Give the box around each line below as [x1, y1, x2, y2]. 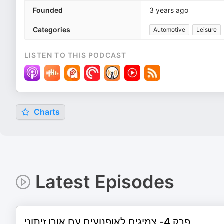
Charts [32, 107, 60, 117]
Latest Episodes [35, 171, 174, 193]
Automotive [153, 26, 185, 33]
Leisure [196, 26, 217, 33]
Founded [33, 6, 63, 14]
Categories [33, 25, 70, 34]
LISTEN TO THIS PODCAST [24, 51, 127, 59]
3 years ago [149, 6, 188, 14]
